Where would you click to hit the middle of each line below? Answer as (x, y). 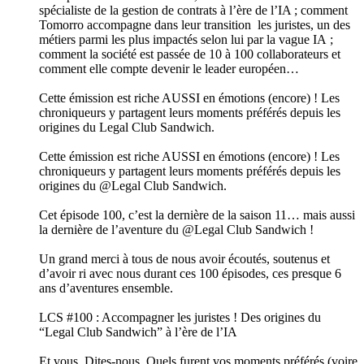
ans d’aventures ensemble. (106, 288)
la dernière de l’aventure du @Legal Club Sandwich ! (176, 230)
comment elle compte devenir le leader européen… (169, 69)
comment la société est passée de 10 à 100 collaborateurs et (190, 54)
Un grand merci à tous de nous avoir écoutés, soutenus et (184, 259)
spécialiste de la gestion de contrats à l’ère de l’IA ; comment (193, 11)
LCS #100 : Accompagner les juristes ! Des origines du (180, 318)
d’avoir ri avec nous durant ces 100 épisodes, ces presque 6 (190, 274)
